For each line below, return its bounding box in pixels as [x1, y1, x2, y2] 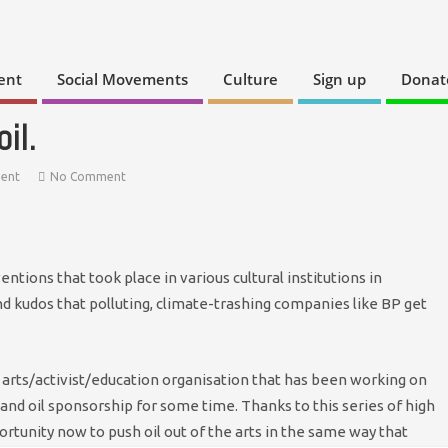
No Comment [50, 169, 126, 183]
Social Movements [57, 69, 188, 90]
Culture [223, 69, 278, 90]
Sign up [313, 69, 366, 90]
